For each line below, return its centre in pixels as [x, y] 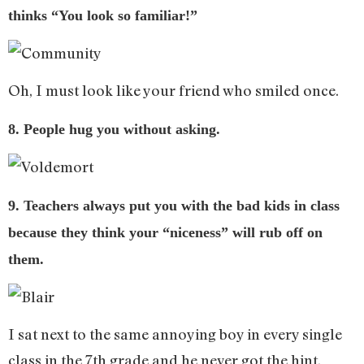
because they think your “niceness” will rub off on [165, 232]
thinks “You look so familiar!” [103, 15]
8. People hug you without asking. [114, 129]
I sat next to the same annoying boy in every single [175, 334]
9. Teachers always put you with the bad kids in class [174, 205]
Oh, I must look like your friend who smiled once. [173, 91]
